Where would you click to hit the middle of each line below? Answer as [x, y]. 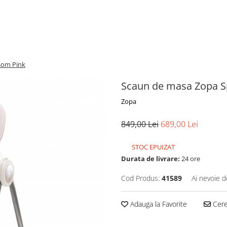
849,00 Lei [140, 124]
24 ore [190, 159]
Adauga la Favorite [158, 204]
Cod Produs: [140, 178]
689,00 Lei [179, 124]
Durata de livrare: [150, 159]
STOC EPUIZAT [153, 147]
